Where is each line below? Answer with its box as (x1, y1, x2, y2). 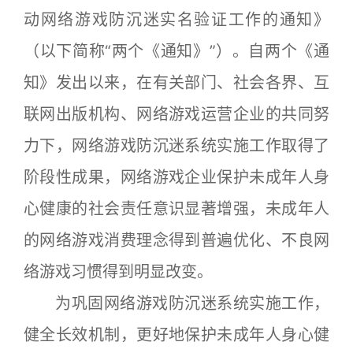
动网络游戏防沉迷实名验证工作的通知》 (24, 10, 329, 29)
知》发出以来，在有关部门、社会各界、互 (24, 73, 329, 92)
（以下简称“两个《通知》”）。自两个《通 (24, 42, 329, 61)
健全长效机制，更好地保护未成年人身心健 (24, 325, 329, 344)
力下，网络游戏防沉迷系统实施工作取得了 (24, 136, 329, 155)
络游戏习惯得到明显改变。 (24, 262, 213, 281)
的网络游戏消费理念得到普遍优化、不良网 (24, 231, 329, 250)
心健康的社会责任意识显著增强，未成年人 (24, 199, 329, 218)
